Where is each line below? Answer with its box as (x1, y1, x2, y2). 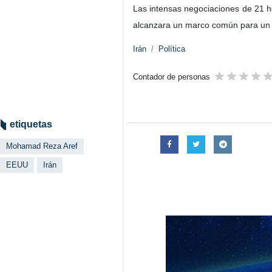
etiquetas (10, 119, 52, 129)
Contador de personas (133, 72, 210, 81)
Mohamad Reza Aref (6, 141, 78, 151)
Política (158, 44, 185, 53)
